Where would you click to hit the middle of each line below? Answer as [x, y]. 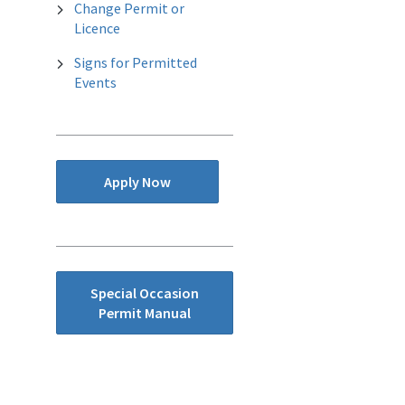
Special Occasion [145, 293]
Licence [97, 28]
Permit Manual [145, 313]
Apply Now [137, 182]
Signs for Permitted [136, 63]
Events [95, 83]
